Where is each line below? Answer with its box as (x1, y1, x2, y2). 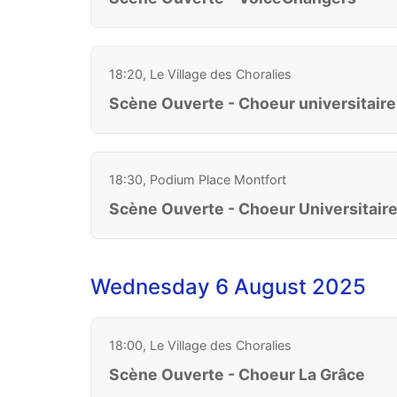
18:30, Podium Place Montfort (109, 171, 286, 187)
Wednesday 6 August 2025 (90, 273, 366, 300)
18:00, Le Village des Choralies (109, 337, 292, 353)
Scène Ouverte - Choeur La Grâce (109, 364, 365, 384)
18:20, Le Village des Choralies (109, 66, 292, 82)
